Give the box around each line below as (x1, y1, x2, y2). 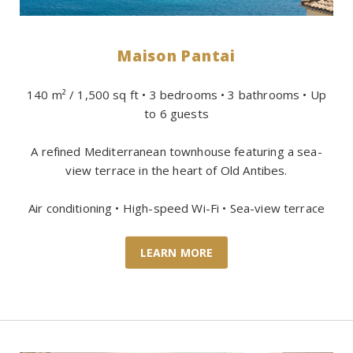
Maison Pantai (117, 46, 236, 67)
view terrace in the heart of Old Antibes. (65, 162, 288, 179)
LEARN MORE (139, 245, 214, 261)
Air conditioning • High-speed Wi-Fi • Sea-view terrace (28, 200, 325, 217)
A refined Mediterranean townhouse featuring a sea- (31, 143, 322, 160)
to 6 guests (144, 106, 209, 122)
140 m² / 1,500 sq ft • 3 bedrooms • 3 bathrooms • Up (27, 87, 326, 103)
